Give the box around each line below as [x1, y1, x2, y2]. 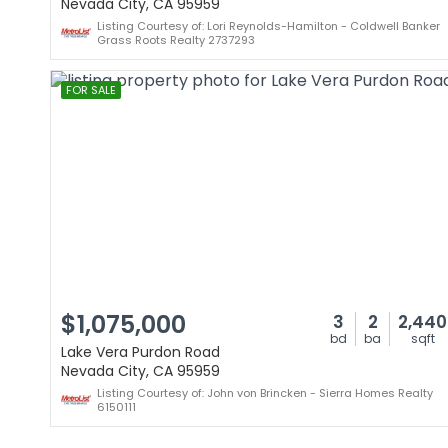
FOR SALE [66, 82, 116, 98]
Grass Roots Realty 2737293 [97, 32, 255, 48]
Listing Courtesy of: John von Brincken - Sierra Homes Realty [97, 385, 433, 401]
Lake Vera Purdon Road [61, 342, 220, 362]
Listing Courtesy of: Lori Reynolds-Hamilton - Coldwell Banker [97, 18, 440, 34]
